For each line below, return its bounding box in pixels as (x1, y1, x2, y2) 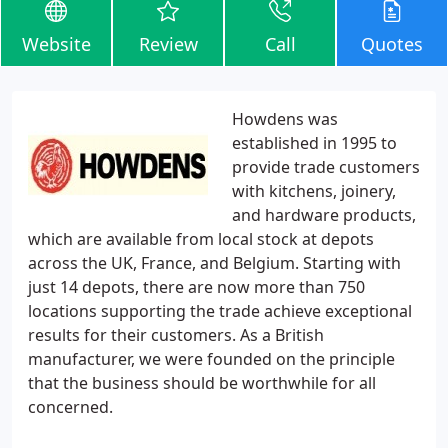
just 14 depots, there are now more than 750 (28, 276, 365, 298)
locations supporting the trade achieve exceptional (28, 300, 412, 322)
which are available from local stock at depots (28, 228, 374, 250)
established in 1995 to (232, 132, 397, 154)
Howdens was (232, 108, 338, 130)
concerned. (28, 396, 113, 418)
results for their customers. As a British (28, 324, 324, 346)
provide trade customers (232, 156, 420, 178)
